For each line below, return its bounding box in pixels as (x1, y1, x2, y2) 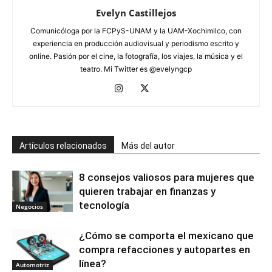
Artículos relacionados (19, 140, 107, 151)
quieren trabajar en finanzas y (79, 185, 216, 197)
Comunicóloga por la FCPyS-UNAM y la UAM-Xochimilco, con (30, 25, 242, 35)
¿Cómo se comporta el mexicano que (79, 229, 254, 242)
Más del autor (121, 140, 175, 151)
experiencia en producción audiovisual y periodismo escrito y (33, 38, 239, 48)
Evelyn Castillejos (96, 6, 176, 19)
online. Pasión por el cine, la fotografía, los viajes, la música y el (29, 51, 243, 61)
